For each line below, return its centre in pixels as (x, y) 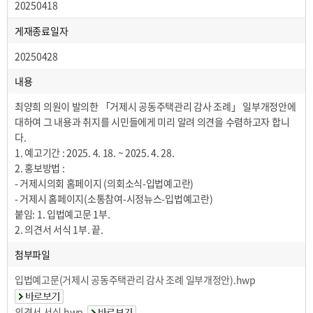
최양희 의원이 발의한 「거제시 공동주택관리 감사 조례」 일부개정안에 (155, 106)
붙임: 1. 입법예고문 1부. (63, 214)
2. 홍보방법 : (40, 168)
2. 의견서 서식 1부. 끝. (59, 229)
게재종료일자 (42, 31)
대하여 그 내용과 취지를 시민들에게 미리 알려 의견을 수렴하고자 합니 (152, 122)
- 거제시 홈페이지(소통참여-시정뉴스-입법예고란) (114, 198)
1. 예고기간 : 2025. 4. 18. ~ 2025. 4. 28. (95, 152)
